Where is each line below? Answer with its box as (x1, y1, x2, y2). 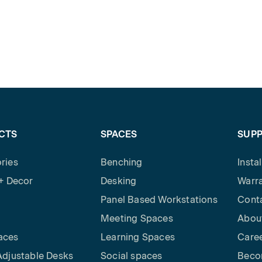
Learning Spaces (100, 232, 175, 243)
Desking (100, 175, 137, 187)
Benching (100, 157, 143, 168)
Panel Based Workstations (100, 194, 218, 205)
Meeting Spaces (100, 213, 173, 224)
